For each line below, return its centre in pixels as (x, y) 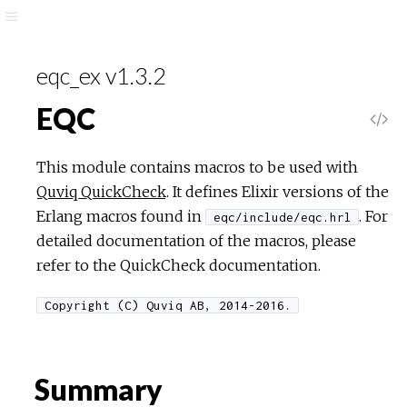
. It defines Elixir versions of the (278, 192)
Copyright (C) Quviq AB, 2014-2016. (168, 305)
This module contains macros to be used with (197, 167)
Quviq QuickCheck (101, 192)
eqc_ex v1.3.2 (101, 75)
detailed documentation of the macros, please (196, 241)
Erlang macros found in (121, 216)
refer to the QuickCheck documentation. (179, 265)
